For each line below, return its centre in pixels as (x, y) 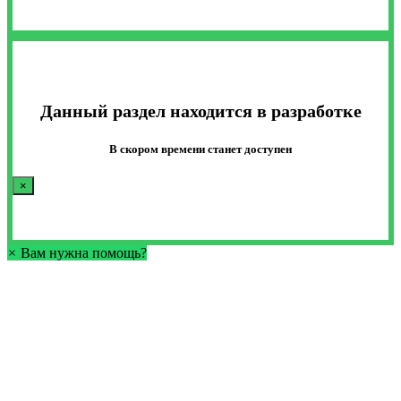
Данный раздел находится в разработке (200, 111)
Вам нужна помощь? (84, 252)
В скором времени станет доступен (200, 149)
